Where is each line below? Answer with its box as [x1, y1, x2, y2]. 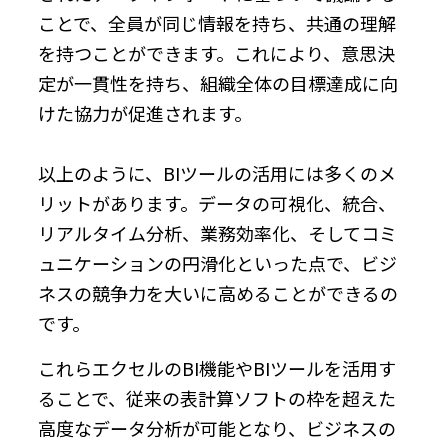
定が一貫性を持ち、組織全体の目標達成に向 [38, 69, 398, 96]
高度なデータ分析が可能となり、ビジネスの [38, 414, 396, 441]
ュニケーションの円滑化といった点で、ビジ [38, 249, 397, 276]
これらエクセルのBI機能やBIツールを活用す [38, 354, 396, 381]
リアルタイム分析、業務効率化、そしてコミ [38, 219, 397, 246]
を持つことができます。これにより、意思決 [38, 39, 395, 66]
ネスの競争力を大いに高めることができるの [38, 279, 398, 306]
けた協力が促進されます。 [38, 99, 252, 126]
